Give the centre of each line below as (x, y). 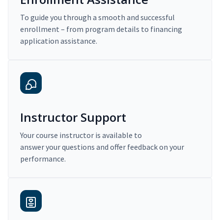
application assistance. (59, 41)
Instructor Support (73, 117)
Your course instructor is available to (81, 135)
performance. (43, 159)
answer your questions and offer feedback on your (102, 147)
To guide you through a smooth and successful (97, 17)
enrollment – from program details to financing (101, 29)
